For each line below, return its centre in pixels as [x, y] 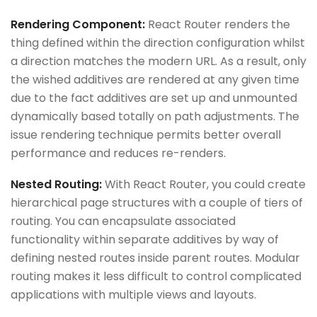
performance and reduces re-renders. [118, 153]
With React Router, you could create [205, 184]
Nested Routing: [58, 184]
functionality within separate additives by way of [145, 239]
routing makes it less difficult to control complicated [156, 276]
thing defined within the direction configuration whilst [158, 42]
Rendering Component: [78, 24]
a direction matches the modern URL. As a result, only [158, 61]
